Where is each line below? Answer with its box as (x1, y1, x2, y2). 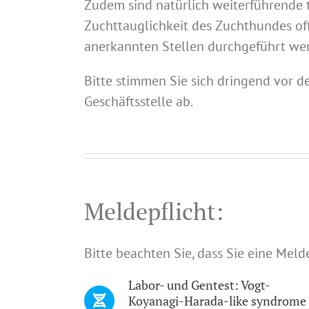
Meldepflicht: (84, 195, 223, 227)
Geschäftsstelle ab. (84, 92, 193, 110)
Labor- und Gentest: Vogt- (128, 277, 270, 294)
